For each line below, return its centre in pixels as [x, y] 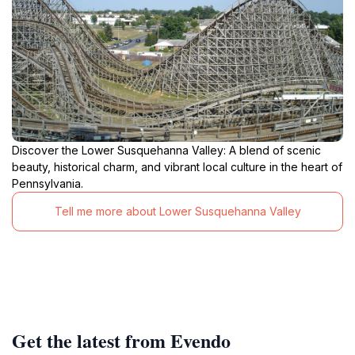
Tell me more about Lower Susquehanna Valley [177, 212]
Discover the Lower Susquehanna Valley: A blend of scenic [166, 150]
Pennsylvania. [48, 183]
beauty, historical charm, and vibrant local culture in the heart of [177, 166]
